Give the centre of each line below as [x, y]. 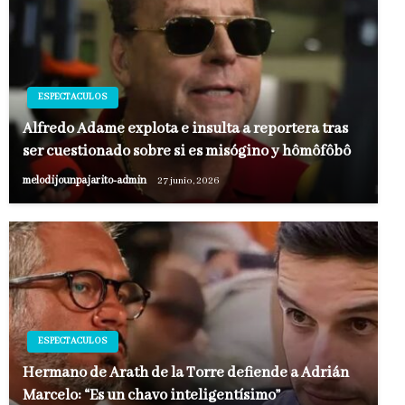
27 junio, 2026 [188, 180]
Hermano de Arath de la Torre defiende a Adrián [186, 373]
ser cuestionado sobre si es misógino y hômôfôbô [187, 152]
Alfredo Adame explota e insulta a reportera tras [185, 129]
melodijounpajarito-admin [85, 181]
